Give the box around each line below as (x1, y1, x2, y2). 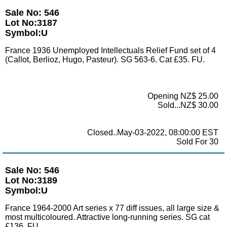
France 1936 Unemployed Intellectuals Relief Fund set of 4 (5, 46, 216, 55)
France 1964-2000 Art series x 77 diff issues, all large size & (5, 203, 219, 212)
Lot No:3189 (5, 175, 57, 185)
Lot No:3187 (5, 18, 57, 28)
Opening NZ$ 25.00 (147, 92, 218, 101)
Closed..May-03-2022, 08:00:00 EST (87, 128, 218, 137)
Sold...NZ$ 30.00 (158, 101, 218, 110)
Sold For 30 (176, 137, 218, 146)
